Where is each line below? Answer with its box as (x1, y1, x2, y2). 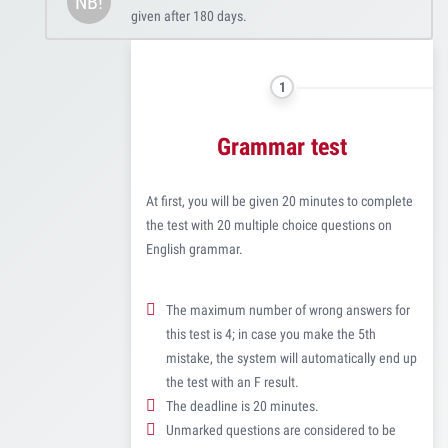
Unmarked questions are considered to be (166, 422, 396, 438)
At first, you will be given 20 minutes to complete (146, 193, 413, 209)
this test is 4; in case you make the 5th (166, 326, 376, 342)
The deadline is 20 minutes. (166, 398, 319, 414)
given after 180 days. (131, 8, 247, 24)
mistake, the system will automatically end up (166, 350, 417, 366)
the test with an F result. (166, 374, 299, 390)
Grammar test (217, 133, 347, 161)
